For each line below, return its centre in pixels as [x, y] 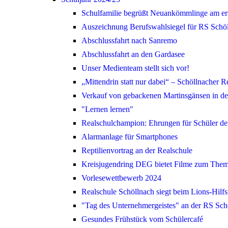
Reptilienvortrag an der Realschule [137, 151]
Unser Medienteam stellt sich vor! [135, 68]
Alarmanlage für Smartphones [130, 137]
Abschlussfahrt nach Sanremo [129, 41]
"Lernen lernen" [107, 109]
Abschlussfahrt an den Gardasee [133, 54]
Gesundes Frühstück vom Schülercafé [142, 219]
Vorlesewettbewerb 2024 [121, 178]
